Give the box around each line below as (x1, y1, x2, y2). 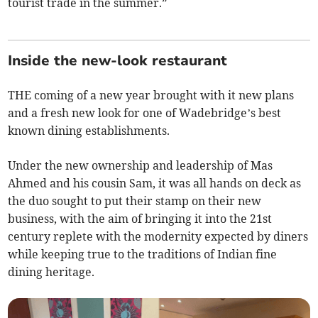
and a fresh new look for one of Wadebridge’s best (8, 105, 282, 120)
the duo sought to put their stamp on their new (8, 193, 262, 208)
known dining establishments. (8, 123, 170, 138)
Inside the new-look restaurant (8, 50, 228, 70)
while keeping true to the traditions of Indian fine (8, 246, 278, 261)
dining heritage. (8, 264, 95, 279)
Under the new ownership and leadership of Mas (8, 158, 273, 172)
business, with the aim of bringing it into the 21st (8, 211, 273, 226)
